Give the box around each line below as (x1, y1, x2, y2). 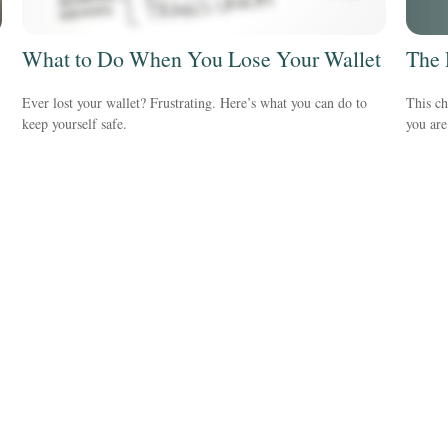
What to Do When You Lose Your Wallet (22, 44, 382, 74)
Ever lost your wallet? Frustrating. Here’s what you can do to (22, 92, 368, 112)
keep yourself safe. (22, 113, 128, 133)
